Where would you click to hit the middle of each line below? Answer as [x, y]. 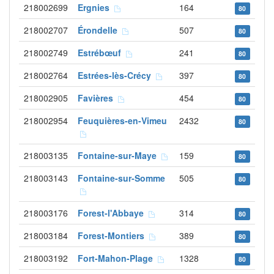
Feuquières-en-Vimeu [122, 120]
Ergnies [96, 7]
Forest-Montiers [113, 235]
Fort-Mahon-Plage [118, 258]
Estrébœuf [102, 53]
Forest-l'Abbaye [113, 213]
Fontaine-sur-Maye [120, 155]
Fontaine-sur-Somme [121, 178]
